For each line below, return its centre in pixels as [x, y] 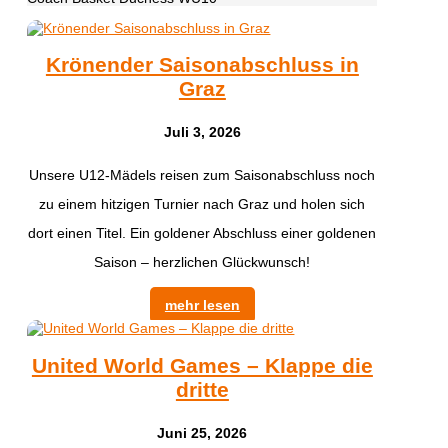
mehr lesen [202, 305]
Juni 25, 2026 [202, 433]
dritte [202, 389]
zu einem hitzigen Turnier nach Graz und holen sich [202, 204]
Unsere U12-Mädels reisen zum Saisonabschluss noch [202, 175]
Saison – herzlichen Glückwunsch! [202, 262]
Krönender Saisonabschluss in [202, 64]
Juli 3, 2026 [202, 132]
